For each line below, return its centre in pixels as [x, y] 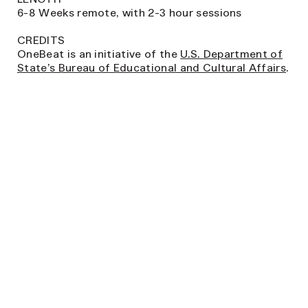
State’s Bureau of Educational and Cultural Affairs [152, 67]
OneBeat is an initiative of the [99, 54]
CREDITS [41, 40]
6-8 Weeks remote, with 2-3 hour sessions [130, 12]
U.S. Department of [232, 54]
